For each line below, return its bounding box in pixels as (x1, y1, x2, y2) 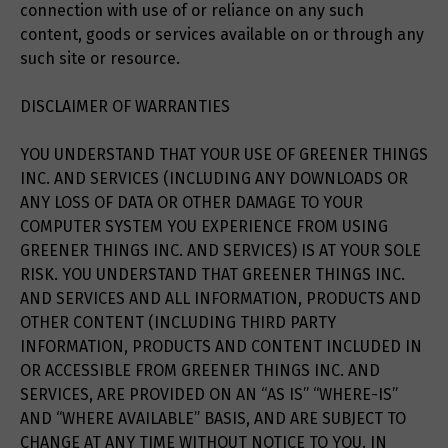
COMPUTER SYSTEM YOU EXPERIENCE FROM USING (20, 217, 388, 237)
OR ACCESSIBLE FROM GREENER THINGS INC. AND (20, 361, 380, 381)
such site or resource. (20, 49, 180, 69)
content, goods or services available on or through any (20, 25, 424, 45)
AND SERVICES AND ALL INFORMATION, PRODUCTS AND (20, 289, 421, 309)
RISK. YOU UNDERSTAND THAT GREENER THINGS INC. (20, 265, 405, 285)
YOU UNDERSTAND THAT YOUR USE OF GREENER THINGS (20, 145, 428, 165)
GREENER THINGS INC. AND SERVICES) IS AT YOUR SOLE (20, 241, 421, 261)
